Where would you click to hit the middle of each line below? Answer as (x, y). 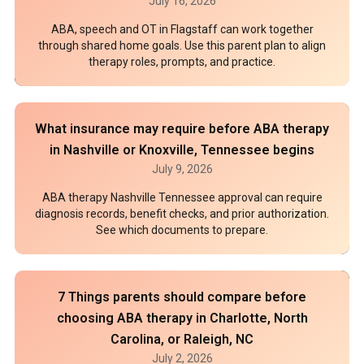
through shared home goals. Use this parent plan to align (182, 45)
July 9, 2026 (182, 169)
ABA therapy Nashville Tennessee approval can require (182, 197)
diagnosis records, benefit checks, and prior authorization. (182, 214)
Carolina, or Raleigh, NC (182, 339)
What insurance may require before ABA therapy (182, 129)
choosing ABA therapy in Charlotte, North (182, 318)
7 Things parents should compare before (182, 297)
